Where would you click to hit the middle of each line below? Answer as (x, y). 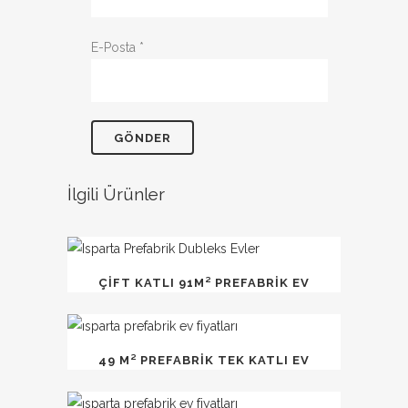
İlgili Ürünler (116, 194)
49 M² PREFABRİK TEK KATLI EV (204, 360)
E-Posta (115, 47)
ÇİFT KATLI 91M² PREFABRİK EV (204, 283)
